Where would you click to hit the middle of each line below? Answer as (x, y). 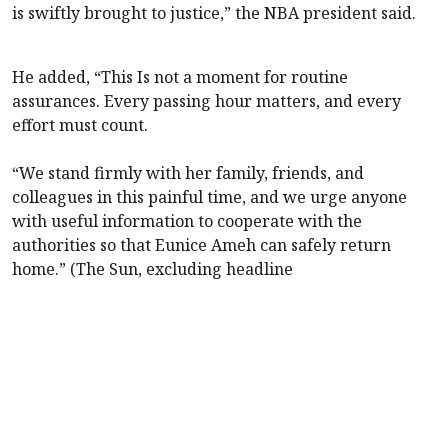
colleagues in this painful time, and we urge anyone (209, 196)
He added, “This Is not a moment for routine (180, 76)
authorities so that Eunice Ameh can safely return (201, 244)
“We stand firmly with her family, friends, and (188, 172)
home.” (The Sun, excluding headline (152, 268)
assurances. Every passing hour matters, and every (206, 100)
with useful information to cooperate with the (187, 220)
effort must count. (80, 124)
